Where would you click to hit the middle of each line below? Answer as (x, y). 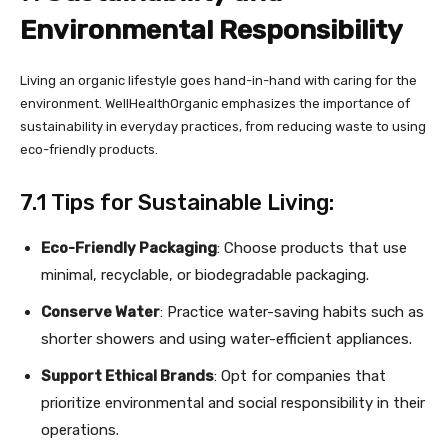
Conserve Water (100, 312)
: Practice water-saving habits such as (292, 312)
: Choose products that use (312, 248)
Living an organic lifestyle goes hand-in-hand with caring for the (218, 80)
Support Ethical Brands (127, 376)
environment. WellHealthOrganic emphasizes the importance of (215, 103)
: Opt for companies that (300, 376)
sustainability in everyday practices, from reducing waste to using (223, 126)
